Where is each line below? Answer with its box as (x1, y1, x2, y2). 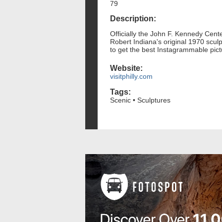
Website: (110, 64, 143, 73)
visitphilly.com (110, 72, 153, 81)
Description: (110, 14, 156, 23)
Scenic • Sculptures (110, 96, 170, 104)
